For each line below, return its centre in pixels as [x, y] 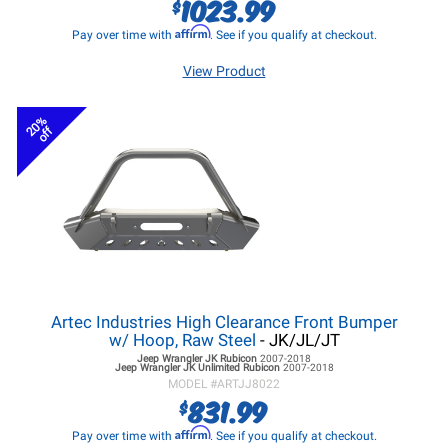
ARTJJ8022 [248, 384]
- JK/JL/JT [297, 340]
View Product [224, 71]
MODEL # [192, 384]
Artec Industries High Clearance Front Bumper [224, 322]
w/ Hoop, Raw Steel [182, 340]
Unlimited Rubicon [238, 367]
